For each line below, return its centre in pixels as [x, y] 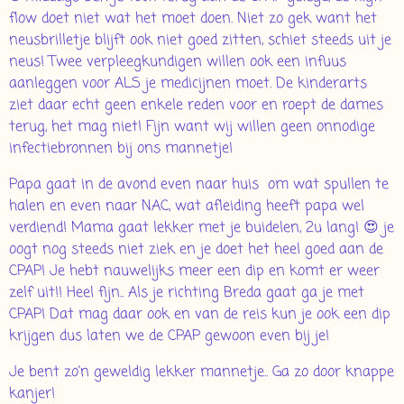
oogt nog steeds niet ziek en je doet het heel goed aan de [196, 250]
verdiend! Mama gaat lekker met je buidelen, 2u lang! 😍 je [202, 229]
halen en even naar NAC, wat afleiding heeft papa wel [187, 207]
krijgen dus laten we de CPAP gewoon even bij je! [169, 337]
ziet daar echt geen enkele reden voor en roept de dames [196, 106]
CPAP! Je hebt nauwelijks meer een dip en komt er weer [194, 272]
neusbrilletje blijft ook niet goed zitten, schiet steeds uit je [200, 41]
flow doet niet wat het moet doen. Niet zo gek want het [193, 19]
